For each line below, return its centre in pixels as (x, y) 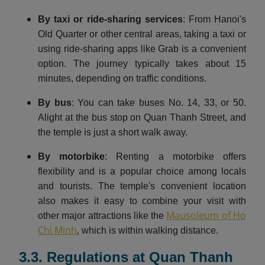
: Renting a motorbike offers (176, 156)
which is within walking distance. (149, 230)
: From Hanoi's (214, 19)
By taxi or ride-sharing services (110, 19)
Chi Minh (57, 230)
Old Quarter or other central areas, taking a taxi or (142, 34)
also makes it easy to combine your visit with (142, 201)
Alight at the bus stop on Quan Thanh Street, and (142, 117)
